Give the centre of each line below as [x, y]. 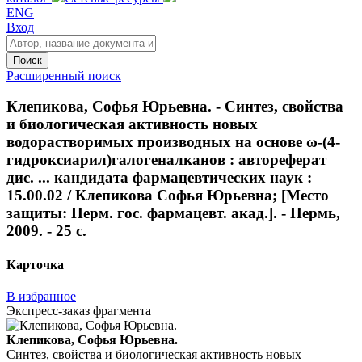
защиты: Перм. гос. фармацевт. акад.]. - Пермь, [173, 213]
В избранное [41, 296]
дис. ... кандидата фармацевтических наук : [159, 178]
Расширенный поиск [64, 75]
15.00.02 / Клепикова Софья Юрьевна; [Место [168, 196]
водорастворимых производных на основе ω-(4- [173, 142]
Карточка [35, 264]
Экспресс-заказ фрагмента [79, 310]
